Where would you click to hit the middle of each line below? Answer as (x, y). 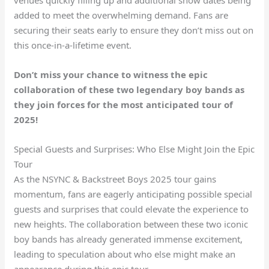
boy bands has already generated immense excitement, (128, 239)
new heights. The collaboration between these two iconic (131, 224)
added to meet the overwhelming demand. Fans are (121, 15)
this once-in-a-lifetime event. (73, 45)
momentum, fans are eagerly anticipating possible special (133, 194)
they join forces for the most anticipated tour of (124, 104)
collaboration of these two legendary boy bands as (129, 89)
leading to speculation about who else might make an (125, 254)
